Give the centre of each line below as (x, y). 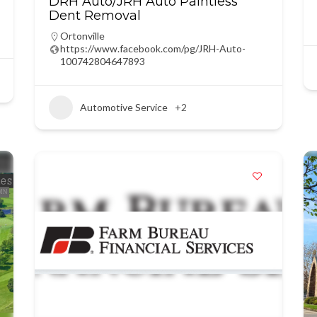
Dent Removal (94, 16)
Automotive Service (123, 107)
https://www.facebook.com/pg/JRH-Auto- (152, 48)
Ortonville (82, 36)
